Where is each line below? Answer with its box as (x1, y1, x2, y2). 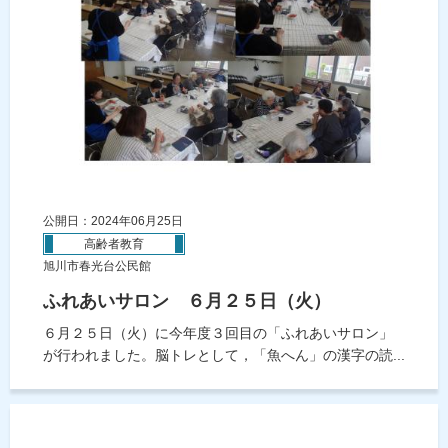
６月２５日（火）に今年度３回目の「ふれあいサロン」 (43, 325, 393, 342)
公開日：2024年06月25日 (43, 214, 183, 229)
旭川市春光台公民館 (43, 259, 151, 274)
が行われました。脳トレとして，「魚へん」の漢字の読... (43, 347, 405, 364)
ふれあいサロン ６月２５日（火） (43, 291, 331, 312)
